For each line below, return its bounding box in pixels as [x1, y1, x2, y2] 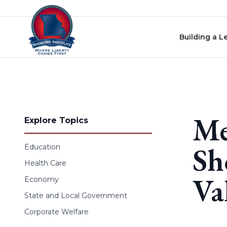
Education [24, 142, 60, 152]
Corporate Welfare [24, 207, 89, 216]
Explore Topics [24, 116, 88, 125]
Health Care [24, 159, 66, 168]
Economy [24, 175, 59, 184]
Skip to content [4, 5, 66, 15]
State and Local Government [24, 191, 127, 200]
